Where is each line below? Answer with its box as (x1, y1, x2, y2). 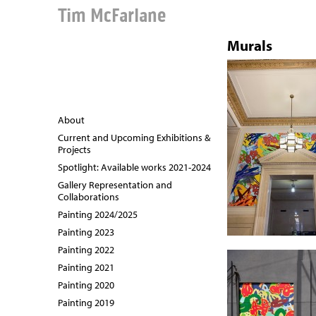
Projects (58, 143, 91, 156)
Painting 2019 (58, 296, 114, 309)
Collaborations (58, 190, 119, 203)
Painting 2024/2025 (58, 208, 138, 221)
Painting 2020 (58, 279, 114, 291)
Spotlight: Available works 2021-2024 (58, 161, 211, 174)
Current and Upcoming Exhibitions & (58, 131, 210, 144)
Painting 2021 (58, 261, 114, 274)
